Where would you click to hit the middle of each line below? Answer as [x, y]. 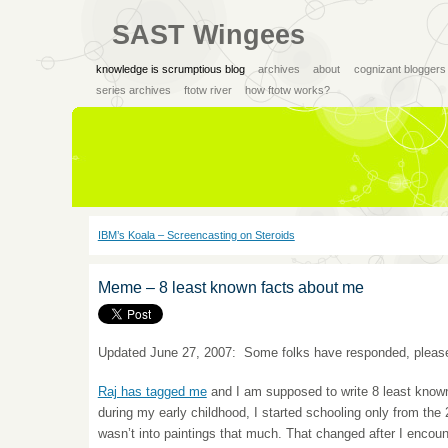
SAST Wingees [209, 34]
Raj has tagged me [152, 391]
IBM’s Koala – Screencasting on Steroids [196, 235]
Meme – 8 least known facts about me [230, 288]
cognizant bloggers [399, 68]
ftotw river [207, 89]
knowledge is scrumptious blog [170, 68]
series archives [133, 89]
